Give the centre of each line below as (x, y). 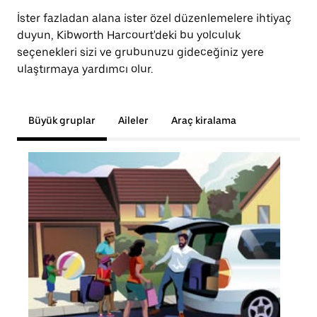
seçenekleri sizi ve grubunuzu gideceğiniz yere (140, 52)
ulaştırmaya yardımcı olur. (85, 69)
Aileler (133, 120)
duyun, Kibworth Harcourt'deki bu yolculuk (129, 35)
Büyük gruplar (62, 120)
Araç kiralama (204, 120)
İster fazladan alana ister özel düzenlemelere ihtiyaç (154, 18)
